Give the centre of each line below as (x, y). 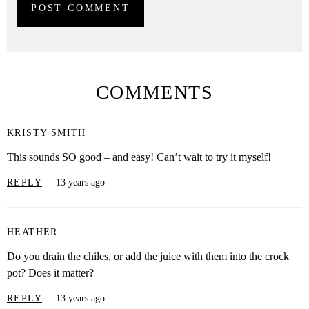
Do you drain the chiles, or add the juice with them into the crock (148, 256)
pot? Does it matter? (50, 272)
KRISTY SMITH (47, 133)
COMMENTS (154, 92)
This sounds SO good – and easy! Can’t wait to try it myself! (139, 157)
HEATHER (32, 232)
